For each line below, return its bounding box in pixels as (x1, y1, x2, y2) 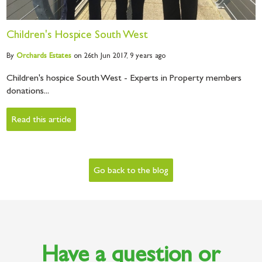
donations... (6, 87, 49, 96)
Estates (46, 52, 72, 60)
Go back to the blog (93, 166, 169, 176)
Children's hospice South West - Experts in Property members (6, 74, 242, 84)
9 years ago (130, 52, 166, 60)
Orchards (16, 52, 47, 60)
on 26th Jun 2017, (71, 52, 130, 60)
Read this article (11, 115, 72, 125)
